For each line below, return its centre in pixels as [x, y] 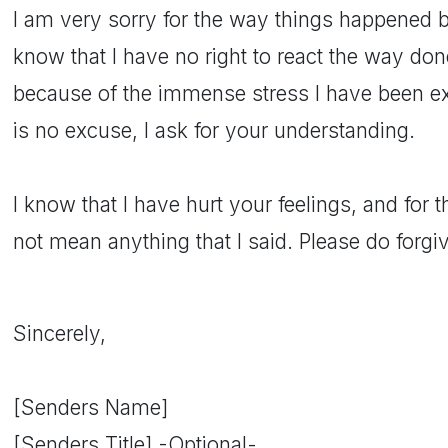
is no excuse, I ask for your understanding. [214, 130]
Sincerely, [59, 333]
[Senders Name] [90, 407]
